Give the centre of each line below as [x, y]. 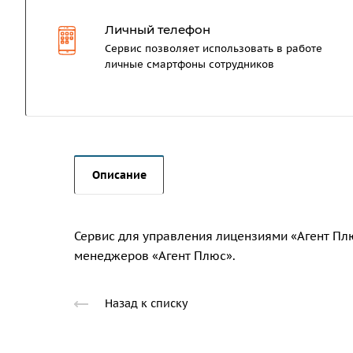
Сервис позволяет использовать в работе [214, 49]
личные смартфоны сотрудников [190, 65]
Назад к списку [146, 304]
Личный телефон [158, 30]
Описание [119, 175]
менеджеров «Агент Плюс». [155, 256]
